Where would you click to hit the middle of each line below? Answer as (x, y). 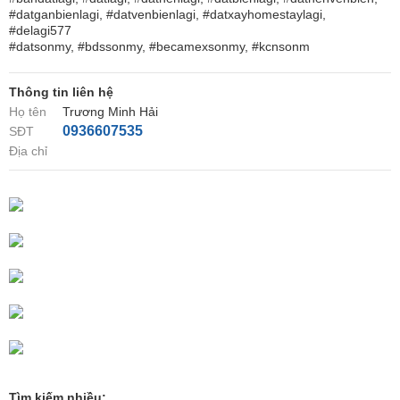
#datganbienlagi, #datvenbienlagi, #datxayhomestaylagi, (167, 14)
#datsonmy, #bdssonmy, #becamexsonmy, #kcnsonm (159, 46)
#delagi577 (40, 30)
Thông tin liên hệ (61, 92)
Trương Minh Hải (110, 112)
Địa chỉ (28, 151)
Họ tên (28, 112)
